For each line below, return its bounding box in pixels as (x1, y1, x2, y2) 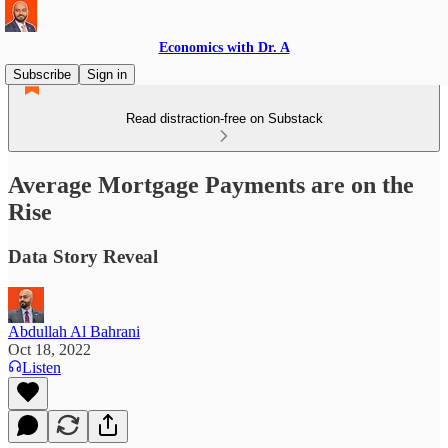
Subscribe (13, 67, 71, 82)
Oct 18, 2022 (8, 340, 91, 358)
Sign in (87, 67, 127, 82)
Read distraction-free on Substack (125, 111, 323, 126)
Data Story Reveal (8, 245, 158, 267)
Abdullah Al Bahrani (8, 322, 140, 340)
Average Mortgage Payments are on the (8, 171, 414, 198)
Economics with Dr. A (158, 40, 290, 55)
